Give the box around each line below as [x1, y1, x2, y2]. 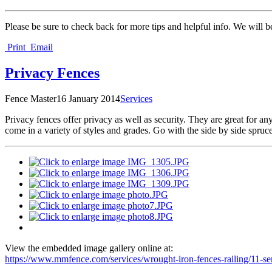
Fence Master [5, 93, 56, 104]
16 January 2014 [56, 93, 120, 104]
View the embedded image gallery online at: [5, 243, 173, 254]
